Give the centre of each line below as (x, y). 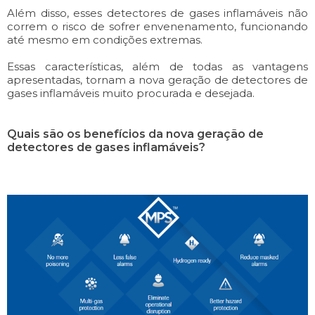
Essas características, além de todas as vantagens (157, 66)
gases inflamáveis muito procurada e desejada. (131, 93)
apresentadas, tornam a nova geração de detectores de (157, 79)
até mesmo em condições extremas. (105, 39)
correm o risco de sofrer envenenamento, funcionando (157, 26)
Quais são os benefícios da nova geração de (135, 134)
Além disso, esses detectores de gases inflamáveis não (157, 13)
